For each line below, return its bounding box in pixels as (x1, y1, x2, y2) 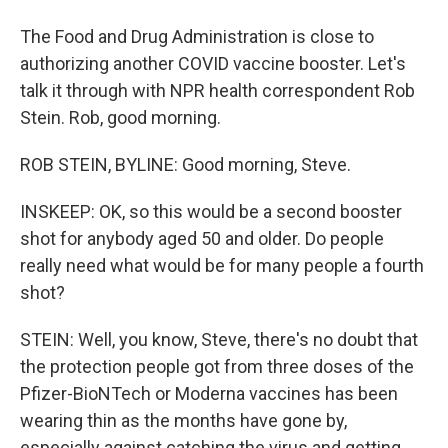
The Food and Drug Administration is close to (20, 26, 374, 47)
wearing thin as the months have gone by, (20, 410, 347, 431)
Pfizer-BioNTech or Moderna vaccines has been (20, 383, 398, 404)
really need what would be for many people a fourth (20, 255, 424, 276)
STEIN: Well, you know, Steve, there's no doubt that (20, 329, 418, 350)
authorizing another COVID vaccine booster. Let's (20, 53, 406, 74)
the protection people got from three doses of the (20, 356, 414, 377)
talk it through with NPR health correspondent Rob (20, 80, 415, 101)
